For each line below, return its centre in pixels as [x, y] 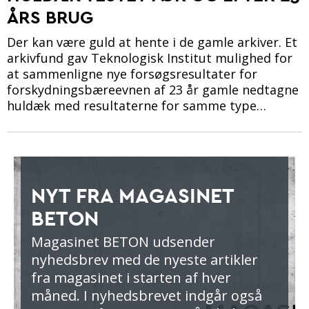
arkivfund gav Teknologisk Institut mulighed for [150, 58]
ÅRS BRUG [50, 17]
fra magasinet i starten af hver [131, 278]
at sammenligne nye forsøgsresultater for [132, 74]
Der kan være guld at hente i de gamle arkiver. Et [152, 42]
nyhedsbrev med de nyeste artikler [144, 260]
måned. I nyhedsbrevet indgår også [147, 296]
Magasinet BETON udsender [123, 242]
